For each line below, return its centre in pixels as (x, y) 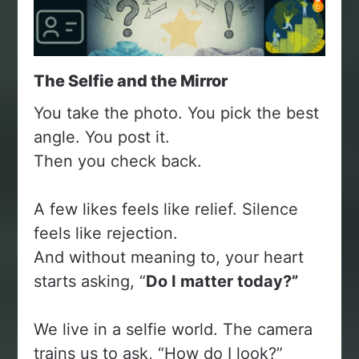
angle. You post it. (102, 137)
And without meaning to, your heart (169, 257)
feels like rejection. (106, 233)
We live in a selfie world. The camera (173, 329)
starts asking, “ (90, 281)
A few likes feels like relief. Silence (166, 209)
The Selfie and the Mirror (131, 81)
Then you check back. (118, 161)
